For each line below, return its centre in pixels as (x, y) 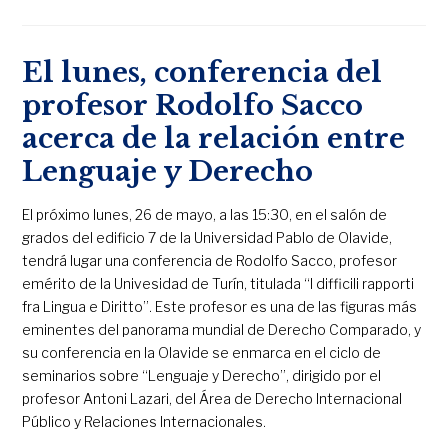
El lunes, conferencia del (202, 73)
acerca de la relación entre (214, 139)
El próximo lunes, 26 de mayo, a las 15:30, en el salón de (205, 215)
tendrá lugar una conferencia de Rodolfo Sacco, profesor (210, 261)
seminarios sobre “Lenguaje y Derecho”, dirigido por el (202, 376)
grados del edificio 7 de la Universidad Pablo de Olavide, (207, 238)
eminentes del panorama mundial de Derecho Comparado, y (222, 330)
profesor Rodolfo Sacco (193, 106)
